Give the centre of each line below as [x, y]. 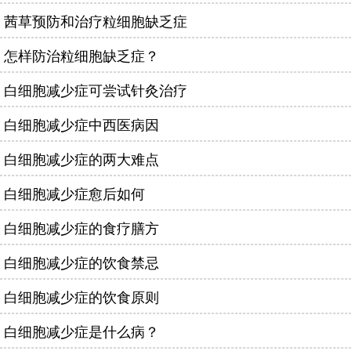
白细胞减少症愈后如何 [74, 193]
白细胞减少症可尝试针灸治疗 [96, 89]
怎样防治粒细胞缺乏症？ [81, 55]
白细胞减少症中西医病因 [81, 124]
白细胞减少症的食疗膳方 [81, 227]
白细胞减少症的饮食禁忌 [81, 262]
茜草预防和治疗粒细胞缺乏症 [96, 20]
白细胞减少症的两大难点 [81, 158]
